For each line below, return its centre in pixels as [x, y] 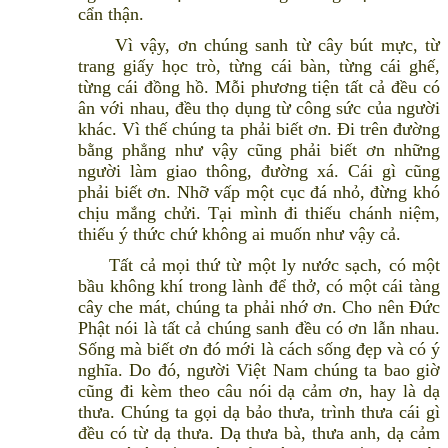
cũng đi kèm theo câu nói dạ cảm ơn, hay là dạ [259, 391]
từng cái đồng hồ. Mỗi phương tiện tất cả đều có [259, 87]
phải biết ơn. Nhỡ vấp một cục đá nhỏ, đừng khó [259, 192]
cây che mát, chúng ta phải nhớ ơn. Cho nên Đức [259, 307]
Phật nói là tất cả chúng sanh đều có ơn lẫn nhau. [259, 328]
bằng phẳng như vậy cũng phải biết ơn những [259, 150]
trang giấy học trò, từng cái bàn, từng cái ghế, [259, 66]
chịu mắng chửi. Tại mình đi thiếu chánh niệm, [259, 213]
